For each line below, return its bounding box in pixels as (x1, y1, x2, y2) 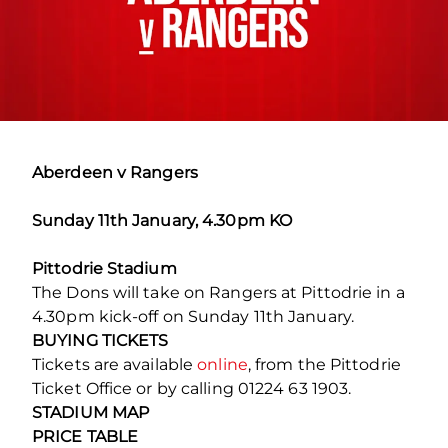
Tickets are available (32, 354, 198, 374)
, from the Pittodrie (247, 354, 401, 374)
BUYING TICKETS (32, 330, 169, 350)
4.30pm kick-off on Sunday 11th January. (32, 306, 354, 326)
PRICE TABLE (32, 426, 139, 446)
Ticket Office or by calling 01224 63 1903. (32, 378, 352, 398)
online (197, 354, 248, 374)
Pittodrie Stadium (32, 258, 177, 278)
